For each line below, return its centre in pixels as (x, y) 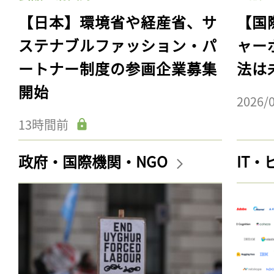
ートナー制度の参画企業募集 (118, 68)
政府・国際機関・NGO (94, 161)
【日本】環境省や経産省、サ (118, 21)
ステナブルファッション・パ (118, 45)
